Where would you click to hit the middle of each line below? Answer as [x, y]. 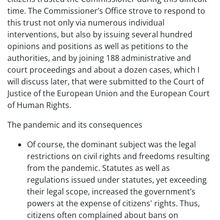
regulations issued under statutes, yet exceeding [117, 180]
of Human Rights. [39, 105]
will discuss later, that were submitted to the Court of [106, 82]
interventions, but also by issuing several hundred [100, 34]
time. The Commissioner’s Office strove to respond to [106, 11]
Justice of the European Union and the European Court [109, 93]
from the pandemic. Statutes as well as [98, 168]
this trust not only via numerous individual [86, 23]
